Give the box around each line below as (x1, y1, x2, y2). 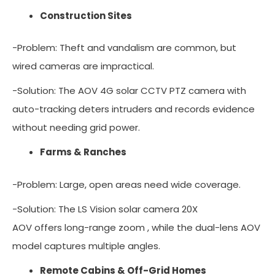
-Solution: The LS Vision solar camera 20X (12, 202, 198, 215)
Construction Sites (40, 9, 132, 22)
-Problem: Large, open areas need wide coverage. (12, 177, 246, 191)
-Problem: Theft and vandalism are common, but (12, 41, 236, 55)
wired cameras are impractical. (12, 60, 159, 73)
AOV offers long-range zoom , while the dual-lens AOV (12, 220, 260, 234)
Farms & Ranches (40, 145, 126, 159)
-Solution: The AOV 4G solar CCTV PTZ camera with (12, 84, 246, 98)
